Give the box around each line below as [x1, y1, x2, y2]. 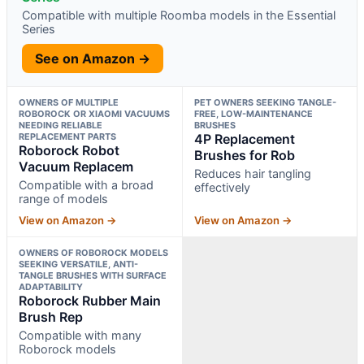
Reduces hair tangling [193, 166, 311, 180]
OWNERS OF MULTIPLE [19, 96, 119, 108]
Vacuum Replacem [19, 158, 133, 175]
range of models [19, 191, 108, 206]
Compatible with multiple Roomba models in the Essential [22, 7, 336, 22]
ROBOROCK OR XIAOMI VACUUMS [19, 107, 170, 119]
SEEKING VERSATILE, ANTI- [19, 258, 138, 270]
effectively [193, 180, 250, 194]
